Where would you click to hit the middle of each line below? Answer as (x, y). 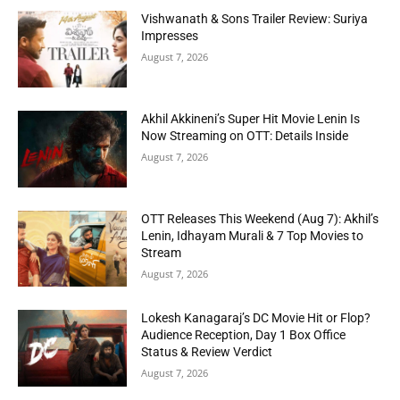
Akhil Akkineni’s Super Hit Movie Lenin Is (251, 119)
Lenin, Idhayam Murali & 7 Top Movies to (253, 235)
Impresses (170, 36)
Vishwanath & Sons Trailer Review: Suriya (255, 19)
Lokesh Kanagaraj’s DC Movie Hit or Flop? (256, 318)
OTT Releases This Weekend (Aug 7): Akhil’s (260, 218)
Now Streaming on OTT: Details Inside (245, 136)
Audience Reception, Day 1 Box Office (244, 335)
